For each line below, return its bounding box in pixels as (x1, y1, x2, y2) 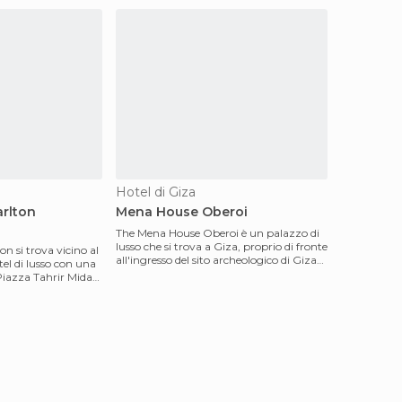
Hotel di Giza (116, 184, 196, 200)
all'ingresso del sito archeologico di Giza (116, 253, 317, 267)
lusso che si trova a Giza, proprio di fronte (116, 240, 328, 253)
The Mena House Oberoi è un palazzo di (116, 226, 319, 240)
